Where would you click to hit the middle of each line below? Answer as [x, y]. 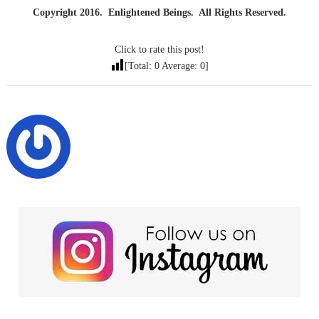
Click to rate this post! [159, 49]
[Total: [140, 66]
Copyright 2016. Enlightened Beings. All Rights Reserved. [159, 12]
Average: [180, 66]
